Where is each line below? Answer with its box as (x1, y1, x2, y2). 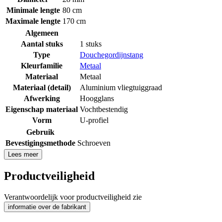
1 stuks (80, 39, 102, 48)
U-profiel (80, 115, 109, 124)
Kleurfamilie (21, 61, 62, 70)
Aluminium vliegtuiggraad (80, 83, 162, 92)
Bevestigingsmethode (5, 138, 75, 147)
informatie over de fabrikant (8, 203, 86, 211)
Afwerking (23, 94, 60, 103)
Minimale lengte (6, 5, 60, 14)
